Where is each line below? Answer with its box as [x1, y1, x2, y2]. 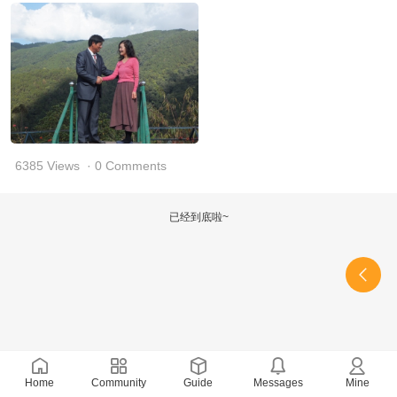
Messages [253, 377, 303, 389]
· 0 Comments [87, 159, 167, 173]
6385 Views [15, 159, 80, 173]
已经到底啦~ [168, 211, 229, 223]
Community [91, 377, 147, 389]
